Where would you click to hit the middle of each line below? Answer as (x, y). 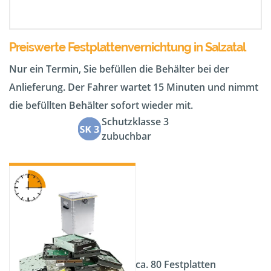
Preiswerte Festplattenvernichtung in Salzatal (127, 47)
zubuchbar (126, 136)
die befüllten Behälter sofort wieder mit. (101, 106)
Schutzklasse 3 (135, 122)
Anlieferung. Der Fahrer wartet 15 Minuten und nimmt (134, 87)
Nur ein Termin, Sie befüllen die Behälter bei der (119, 69)
